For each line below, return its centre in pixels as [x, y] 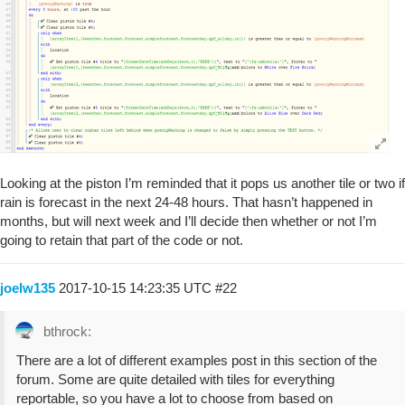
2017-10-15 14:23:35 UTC [137, 287]
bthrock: [66, 331]
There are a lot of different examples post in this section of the [197, 360]
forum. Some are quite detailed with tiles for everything [175, 379]
